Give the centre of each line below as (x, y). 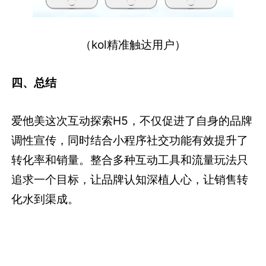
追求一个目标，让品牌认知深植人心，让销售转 (130, 179)
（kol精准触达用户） (133, 44)
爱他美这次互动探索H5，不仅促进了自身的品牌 (132, 120)
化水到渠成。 (45, 199)
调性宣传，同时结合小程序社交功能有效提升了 (130, 140)
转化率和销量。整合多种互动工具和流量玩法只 (130, 159)
